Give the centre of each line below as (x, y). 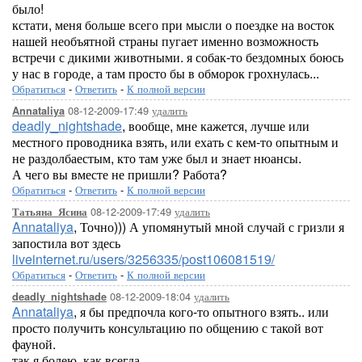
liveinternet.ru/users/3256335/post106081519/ (143, 259)
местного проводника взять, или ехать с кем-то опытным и (175, 142)
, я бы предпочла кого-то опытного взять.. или (201, 311)
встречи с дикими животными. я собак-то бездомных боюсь (178, 57)
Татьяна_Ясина (50, 212)
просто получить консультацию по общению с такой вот (168, 328)
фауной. (34, 344)
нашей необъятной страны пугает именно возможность (165, 41)
